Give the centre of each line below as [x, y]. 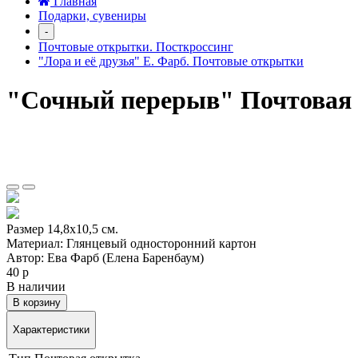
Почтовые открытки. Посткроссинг [136, 47]
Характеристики [51, 330]
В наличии [36, 286]
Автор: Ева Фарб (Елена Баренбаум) [105, 257]
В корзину [37, 302]
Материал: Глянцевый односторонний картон [131, 243]
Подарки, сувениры [92, 16]
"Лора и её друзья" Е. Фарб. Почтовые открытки [171, 61]
